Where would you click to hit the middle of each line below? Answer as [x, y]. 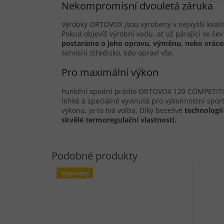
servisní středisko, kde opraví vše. [118, 53]
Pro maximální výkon [110, 72]
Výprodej [75, 173]
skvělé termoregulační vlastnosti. [119, 120]
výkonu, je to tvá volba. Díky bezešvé [123, 110]
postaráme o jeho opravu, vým [115, 43]
